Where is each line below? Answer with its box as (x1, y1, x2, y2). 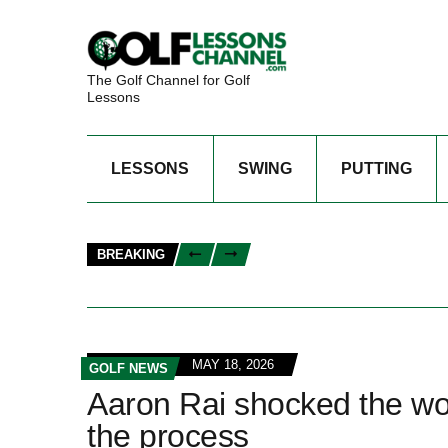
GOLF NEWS (89, 360, 168, 376)
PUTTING (341, 159, 412, 177)
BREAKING (97, 247, 165, 262)
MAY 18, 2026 (192, 356, 274, 372)
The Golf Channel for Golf (87, 71, 250, 88)
